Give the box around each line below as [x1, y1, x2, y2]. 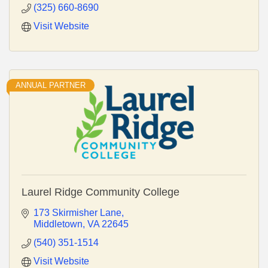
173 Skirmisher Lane [33, 207, 121, 218]
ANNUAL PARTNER [16, 80, 86, 90]
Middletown [33, 218, 83, 229]
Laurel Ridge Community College [22, 185, 179, 198]
